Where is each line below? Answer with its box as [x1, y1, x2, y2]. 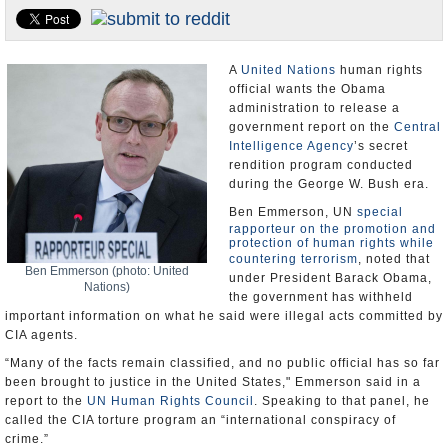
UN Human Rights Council [87, 394, 254, 408]
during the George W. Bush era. [229, 177, 429, 191]
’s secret [354, 139, 408, 153]
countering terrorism [229, 252, 358, 266]
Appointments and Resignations [15, 57, 199, 72]
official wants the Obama [229, 82, 386, 96]
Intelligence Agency [229, 139, 354, 153]
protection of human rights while [229, 236, 434, 250]
